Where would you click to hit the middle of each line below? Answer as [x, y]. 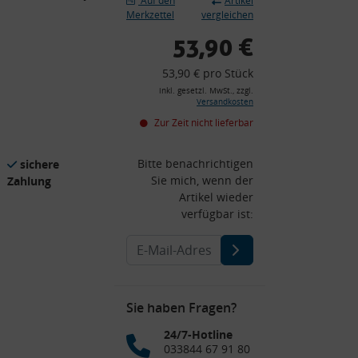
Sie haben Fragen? [181, 307]
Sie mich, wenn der [202, 180]
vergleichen [227, 14]
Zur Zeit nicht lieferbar [203, 122]
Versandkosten [225, 101]
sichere [40, 164]
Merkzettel [150, 14]
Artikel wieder [216, 197]
